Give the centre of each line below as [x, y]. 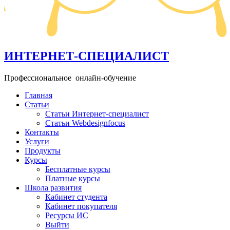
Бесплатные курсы [78, 169]
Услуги [37, 141]
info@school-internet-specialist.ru [171, 104]
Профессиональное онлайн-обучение [70, 78]
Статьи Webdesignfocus [85, 123]
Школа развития [53, 187]
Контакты [42, 132]
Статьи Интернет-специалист [97, 113]
